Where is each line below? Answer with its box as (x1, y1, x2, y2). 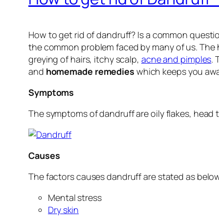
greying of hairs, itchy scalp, (28, 53, 141, 66)
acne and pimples (141, 53, 212, 66)
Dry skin (48, 204, 79, 216)
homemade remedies (45, 66, 134, 78)
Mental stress (48, 192, 102, 204)
